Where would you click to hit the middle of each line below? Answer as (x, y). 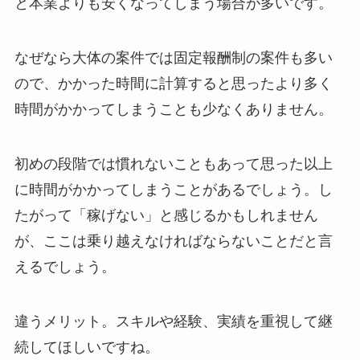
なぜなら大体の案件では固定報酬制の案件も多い (173, 57)
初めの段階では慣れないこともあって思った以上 (173, 164)
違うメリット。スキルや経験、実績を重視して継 (173, 321)
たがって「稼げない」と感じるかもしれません (166, 215)
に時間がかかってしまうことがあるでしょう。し (173, 189)
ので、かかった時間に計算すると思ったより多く (173, 83)
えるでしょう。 (65, 266)
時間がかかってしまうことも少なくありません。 (173, 109)
